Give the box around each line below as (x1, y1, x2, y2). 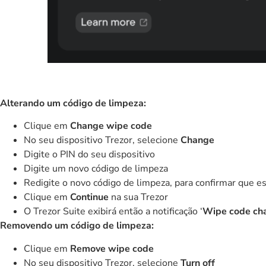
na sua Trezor (109, 191, 168, 204)
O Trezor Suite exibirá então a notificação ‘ (24, 205, 202, 218)
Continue (70, 191, 109, 204)
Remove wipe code (70, 242, 154, 255)
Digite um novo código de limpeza (24, 162, 168, 176)
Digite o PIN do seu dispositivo (24, 148, 155, 161)
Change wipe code (70, 119, 152, 133)
